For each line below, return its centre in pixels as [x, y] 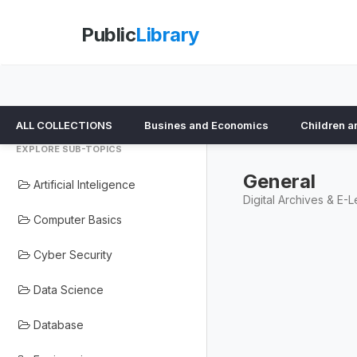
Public [108, 35]
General [279, 181]
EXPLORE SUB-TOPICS [69, 149]
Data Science [67, 290]
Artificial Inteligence [83, 184]
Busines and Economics [206, 125]
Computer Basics [76, 220]
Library [167, 35]
